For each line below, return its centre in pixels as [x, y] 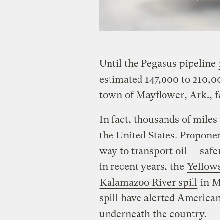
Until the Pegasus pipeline [158, 63]
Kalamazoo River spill [148, 182]
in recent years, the [143, 166]
